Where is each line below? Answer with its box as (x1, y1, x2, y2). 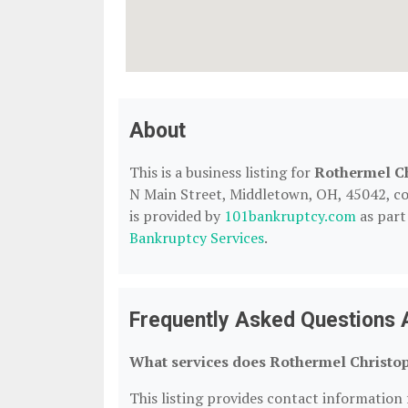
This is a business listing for (129, 162, 314, 182)
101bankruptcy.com (224, 206, 356, 226)
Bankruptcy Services (129, 228, 264, 248)
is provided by (129, 206, 224, 226)
